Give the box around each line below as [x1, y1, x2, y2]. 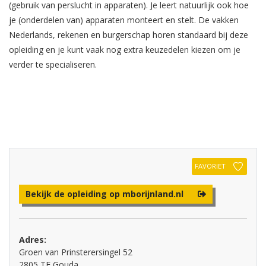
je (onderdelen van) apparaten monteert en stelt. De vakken [9, 14, 239, 26]
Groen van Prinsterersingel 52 [19, 246, 132, 258]
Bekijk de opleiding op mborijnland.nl [26, 188, 183, 199]
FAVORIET [195, 161, 226, 170]
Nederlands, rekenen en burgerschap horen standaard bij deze [9, 29, 248, 40]
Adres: [19, 233, 46, 245]
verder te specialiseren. [9, 59, 97, 70]
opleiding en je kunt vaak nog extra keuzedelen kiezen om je [9, 44, 240, 55]
